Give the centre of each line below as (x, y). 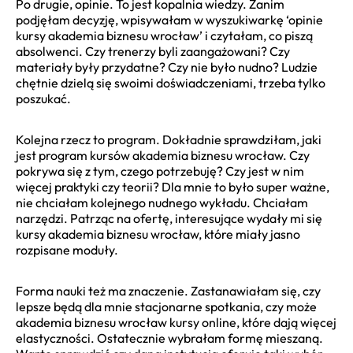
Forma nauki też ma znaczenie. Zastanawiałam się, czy (168, 291)
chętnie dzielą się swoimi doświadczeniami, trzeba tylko (171, 83)
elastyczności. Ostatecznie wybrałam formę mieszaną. (169, 338)
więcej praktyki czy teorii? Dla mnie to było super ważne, (173, 187)
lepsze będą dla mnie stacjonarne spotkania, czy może (166, 307)
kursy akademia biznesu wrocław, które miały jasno (158, 234)
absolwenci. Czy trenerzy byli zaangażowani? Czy (153, 52)
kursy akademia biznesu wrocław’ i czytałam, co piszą (164, 36)
